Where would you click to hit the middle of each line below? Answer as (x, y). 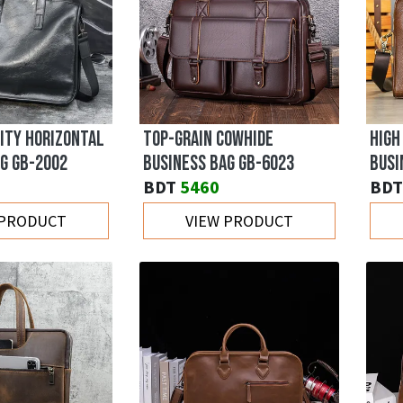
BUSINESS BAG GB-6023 (219, 164)
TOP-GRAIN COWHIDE (208, 140)
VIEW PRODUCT (239, 221)
